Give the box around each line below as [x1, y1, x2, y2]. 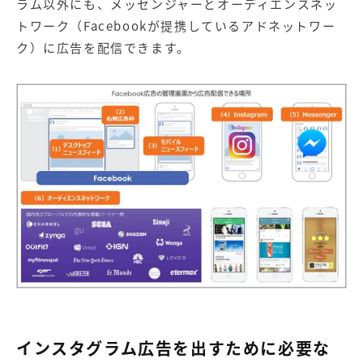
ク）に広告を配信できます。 [16, 38, 190, 57]
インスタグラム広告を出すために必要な [16, 336, 331, 361]
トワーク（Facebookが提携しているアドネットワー [16, 16, 336, 35]
